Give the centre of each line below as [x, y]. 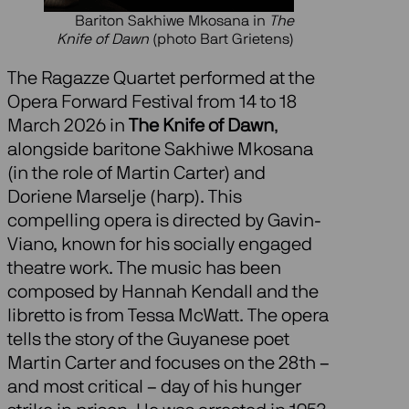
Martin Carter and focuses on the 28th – [168, 364]
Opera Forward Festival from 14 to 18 [152, 103]
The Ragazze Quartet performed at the [161, 79]
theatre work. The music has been [144, 269]
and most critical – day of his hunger [154, 388]
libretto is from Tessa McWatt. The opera [168, 316]
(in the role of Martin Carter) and [136, 174]
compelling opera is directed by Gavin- [164, 221]
